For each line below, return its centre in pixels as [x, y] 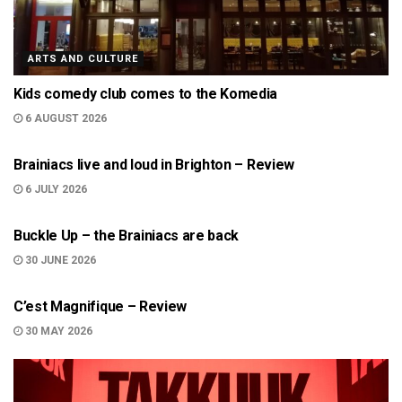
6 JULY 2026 [55, 189]
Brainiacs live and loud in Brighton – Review [154, 165]
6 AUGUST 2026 [65, 118]
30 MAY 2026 [57, 331]
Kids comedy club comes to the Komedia [146, 94]
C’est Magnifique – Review [100, 306]
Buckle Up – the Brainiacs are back [127, 236]
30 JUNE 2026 [59, 260]
